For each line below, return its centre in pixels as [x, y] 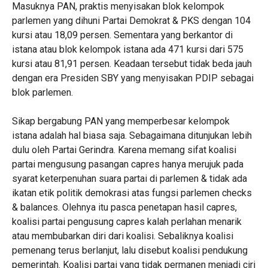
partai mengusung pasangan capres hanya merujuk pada [127, 164]
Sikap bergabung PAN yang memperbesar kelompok [121, 121]
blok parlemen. [42, 92]
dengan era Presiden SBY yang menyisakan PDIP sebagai [133, 78]
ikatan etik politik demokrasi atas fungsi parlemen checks [132, 193]
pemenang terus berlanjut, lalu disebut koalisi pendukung [130, 250]
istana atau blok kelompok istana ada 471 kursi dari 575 [127, 49]
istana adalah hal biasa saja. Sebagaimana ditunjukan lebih [132, 135]
